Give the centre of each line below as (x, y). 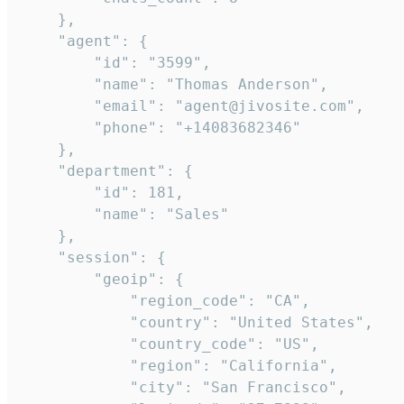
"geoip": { (103, 279)
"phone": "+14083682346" (161, 127)
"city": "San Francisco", (184, 387)
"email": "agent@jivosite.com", (193, 106)
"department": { (107, 170)
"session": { (94, 257)
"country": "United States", (197, 322)
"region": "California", (179, 365)
